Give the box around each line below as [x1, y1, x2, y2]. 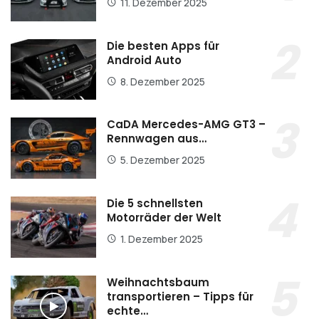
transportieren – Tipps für [107, 288, 253, 304]
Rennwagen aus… [107, 131, 206, 147]
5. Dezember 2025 [120, 153, 205, 167]
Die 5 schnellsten [107, 196, 203, 211]
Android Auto [107, 52, 182, 68]
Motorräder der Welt [107, 210, 221, 226]
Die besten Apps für [107, 38, 219, 53]
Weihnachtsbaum [107, 274, 209, 290]
